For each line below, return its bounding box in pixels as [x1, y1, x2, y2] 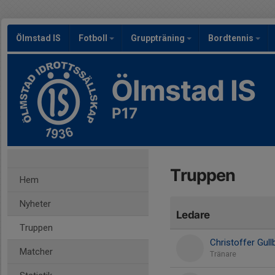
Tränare [210, 249, 236, 258]
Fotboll [79, 33, 109, 43]
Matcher [20, 246, 53, 257]
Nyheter [20, 198, 51, 209]
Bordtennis [208, 33, 255, 43]
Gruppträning [131, 33, 187, 43]
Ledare [176, 209, 210, 221]
